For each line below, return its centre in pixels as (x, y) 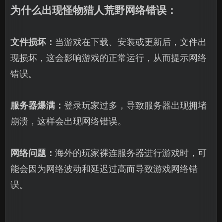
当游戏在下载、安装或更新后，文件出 (131, 42)
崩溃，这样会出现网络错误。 (68, 121)
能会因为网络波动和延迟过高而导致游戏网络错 (104, 168)
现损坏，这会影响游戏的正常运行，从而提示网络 (109, 57)
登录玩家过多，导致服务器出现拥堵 (135, 105)
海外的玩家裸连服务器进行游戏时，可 (131, 153)
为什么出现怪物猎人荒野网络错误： (94, 10)
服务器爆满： (37, 105)
